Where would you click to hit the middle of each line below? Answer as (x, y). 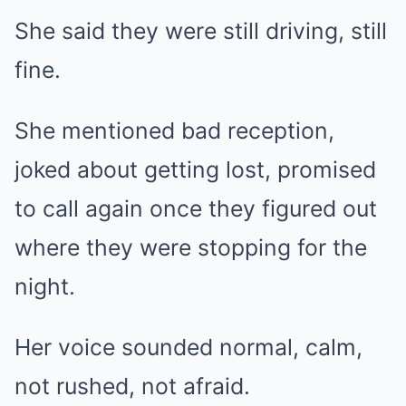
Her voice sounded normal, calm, (188, 348)
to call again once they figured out (196, 209)
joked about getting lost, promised (195, 170)
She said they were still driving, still (201, 31)
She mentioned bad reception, (174, 131)
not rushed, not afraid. (132, 387)
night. (45, 287)
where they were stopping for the (191, 248)
